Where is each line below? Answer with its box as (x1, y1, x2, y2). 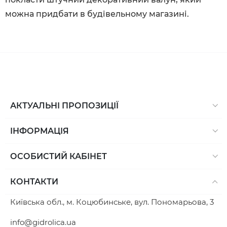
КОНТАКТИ (10, 176, 58, 186)
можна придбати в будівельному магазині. (5, 9, 189, 19)
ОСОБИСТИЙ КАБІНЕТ (10, 151, 107, 161)
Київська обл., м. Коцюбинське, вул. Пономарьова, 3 (10, 197, 214, 207)
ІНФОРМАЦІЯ (10, 126, 69, 136)
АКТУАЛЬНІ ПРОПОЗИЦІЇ (10, 100, 119, 110)
